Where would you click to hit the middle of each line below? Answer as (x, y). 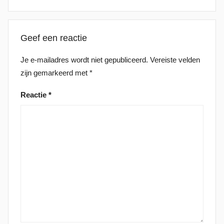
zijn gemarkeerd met (55, 72)
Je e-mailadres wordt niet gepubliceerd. (84, 59)
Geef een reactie (54, 38)
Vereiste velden (175, 59)
